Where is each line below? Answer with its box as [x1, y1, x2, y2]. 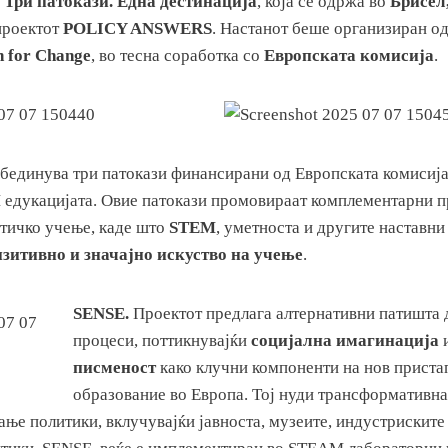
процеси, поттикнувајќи [73, 331, 251, 351]
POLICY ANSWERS [63, 19, 212, 39]
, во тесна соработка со [91, 46, 264, 66]
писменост [73, 358, 156, 378]
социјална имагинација [251, 331, 439, 351]
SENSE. [73, 304, 129, 324]
